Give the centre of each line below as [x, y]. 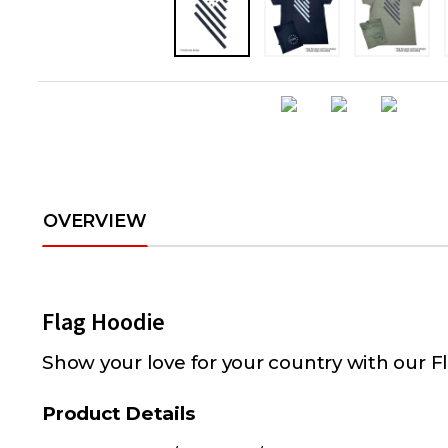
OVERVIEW [95, 220]
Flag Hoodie [103, 322]
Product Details [118, 413]
